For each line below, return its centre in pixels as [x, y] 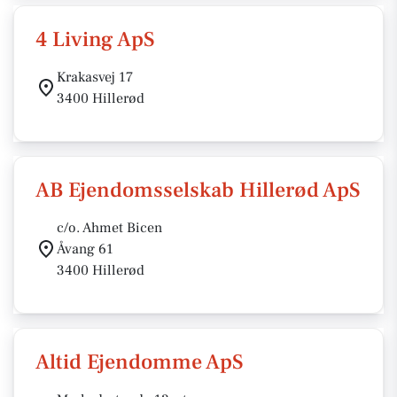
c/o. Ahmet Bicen [109, 228]
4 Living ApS [95, 39]
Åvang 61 [85, 249]
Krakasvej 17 [95, 77]
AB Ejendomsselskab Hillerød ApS [198, 190]
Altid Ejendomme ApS [140, 362]
